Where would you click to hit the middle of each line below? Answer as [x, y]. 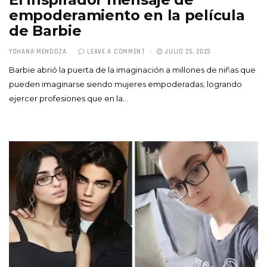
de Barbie [45, 30]
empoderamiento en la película [127, 15]
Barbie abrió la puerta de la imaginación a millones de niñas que [132, 69]
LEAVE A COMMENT [116, 52]
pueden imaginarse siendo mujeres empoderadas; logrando [125, 84]
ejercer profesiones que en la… [69, 98]
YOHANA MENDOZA [38, 52]
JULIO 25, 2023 [187, 52]
